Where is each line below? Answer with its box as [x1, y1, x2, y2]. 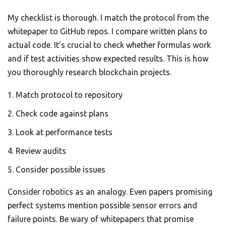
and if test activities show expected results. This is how [8, 54, 208, 64]
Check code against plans [16, 109, 108, 119]
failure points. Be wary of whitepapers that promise [8, 214, 194, 224]
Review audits [16, 146, 66, 156]
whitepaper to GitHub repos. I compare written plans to [8, 27, 207, 36]
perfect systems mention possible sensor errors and [8, 201, 197, 210]
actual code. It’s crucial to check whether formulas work [8, 40, 211, 50]
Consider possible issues [16, 165, 105, 175]
